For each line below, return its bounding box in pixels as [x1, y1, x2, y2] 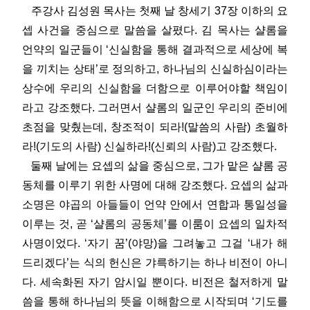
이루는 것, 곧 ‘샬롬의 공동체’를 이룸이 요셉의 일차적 [22, 217, 288, 230]
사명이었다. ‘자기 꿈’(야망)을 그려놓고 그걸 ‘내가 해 [22, 237, 288, 249]
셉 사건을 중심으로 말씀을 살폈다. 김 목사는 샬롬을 [22, 24, 288, 36]
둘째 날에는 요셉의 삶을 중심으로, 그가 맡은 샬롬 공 [22, 159, 288, 172]
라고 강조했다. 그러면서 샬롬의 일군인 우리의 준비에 [22, 101, 288, 113]
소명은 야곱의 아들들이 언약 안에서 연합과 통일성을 [22, 198, 288, 210]
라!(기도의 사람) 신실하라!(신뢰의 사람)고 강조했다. [22, 140, 277, 152]
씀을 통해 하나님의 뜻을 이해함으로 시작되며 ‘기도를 [22, 295, 288, 307]
